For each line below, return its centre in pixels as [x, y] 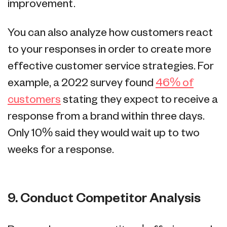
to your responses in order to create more [109, 50]
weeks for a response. [61, 150]
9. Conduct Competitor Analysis [104, 199]
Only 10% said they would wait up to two [104, 134]
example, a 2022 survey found [82, 84]
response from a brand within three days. [106, 117]
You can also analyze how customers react [110, 33]
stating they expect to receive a [139, 100]
